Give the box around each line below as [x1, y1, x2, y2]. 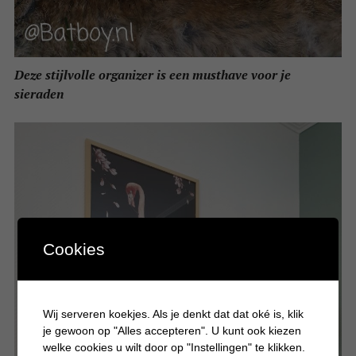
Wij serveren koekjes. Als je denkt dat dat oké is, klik [43, 307, 304, 320]
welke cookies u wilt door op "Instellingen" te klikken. [43, 340, 306, 354]
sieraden [14, 84, 64, 103]
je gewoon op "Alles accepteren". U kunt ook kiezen [43, 323, 302, 337]
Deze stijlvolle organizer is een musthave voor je [14, 65, 291, 83]
